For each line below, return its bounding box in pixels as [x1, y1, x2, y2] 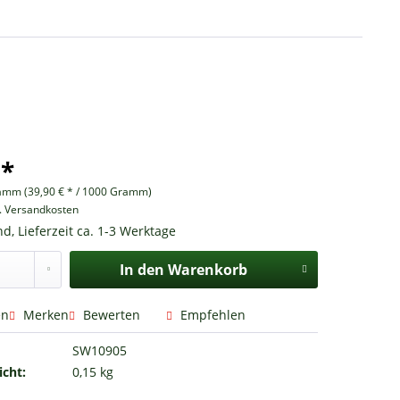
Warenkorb [167, 260, 247, 279]
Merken [23, 306, 70, 323]
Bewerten [79, 306, 145, 323]
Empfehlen [177, 306, 246, 323]
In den [119, 260, 164, 279]
